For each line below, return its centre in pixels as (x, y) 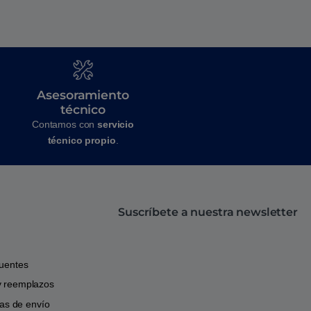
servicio (116, 124)
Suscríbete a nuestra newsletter (208, 212)
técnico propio (82, 140)
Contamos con (65, 124)
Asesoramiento (83, 94)
